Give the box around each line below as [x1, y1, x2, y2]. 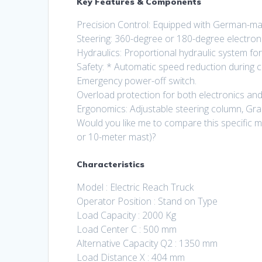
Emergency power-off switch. [77, 74, 197, 88]
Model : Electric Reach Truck [77, 181, 194, 194]
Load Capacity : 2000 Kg [77, 209, 177, 222]
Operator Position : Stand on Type [77, 195, 218, 208]
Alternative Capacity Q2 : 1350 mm [77, 237, 218, 250]
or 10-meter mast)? [77, 130, 156, 144]
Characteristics [77, 159, 145, 170]
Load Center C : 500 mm [77, 223, 177, 236]
